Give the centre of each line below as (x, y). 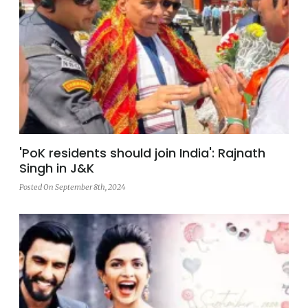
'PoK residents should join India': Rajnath (142, 153)
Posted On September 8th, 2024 (72, 187)
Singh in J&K (57, 168)
